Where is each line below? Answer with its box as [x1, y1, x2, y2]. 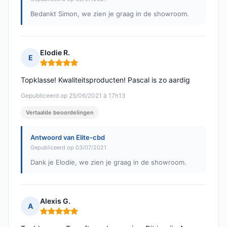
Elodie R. [40, 48, 70, 57]
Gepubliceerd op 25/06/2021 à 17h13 [21, 92, 126, 100]
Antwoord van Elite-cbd [30, 133, 105, 142]
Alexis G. [40, 197, 70, 206]
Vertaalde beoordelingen [26, 109, 94, 117]
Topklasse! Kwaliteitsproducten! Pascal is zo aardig [21, 75, 190, 85]
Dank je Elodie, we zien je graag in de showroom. [30, 158, 186, 167]
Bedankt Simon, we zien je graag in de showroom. [30, 10, 189, 18]
